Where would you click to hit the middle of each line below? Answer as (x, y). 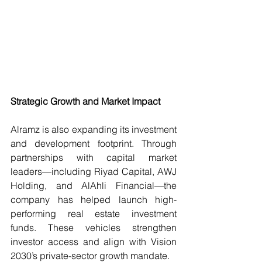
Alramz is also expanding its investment (94, 130)
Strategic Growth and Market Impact (85, 101)
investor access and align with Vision (94, 242)
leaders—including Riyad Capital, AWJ (94, 172)
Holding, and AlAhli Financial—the (94, 186)
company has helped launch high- (94, 200)
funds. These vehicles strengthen (94, 228)
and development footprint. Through (94, 144)
